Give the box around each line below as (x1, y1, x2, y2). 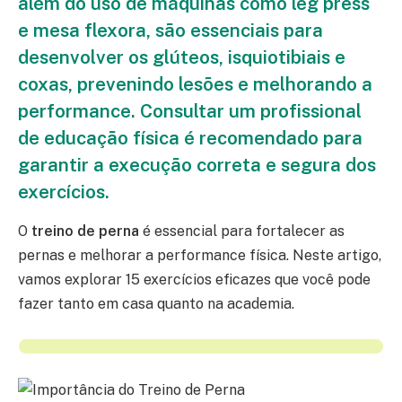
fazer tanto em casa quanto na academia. (18, 295, 294, 313)
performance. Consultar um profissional (18, 99, 362, 122)
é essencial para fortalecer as (139, 223, 345, 240)
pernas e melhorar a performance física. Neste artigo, (18, 247, 381, 265)
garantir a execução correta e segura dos (18, 153, 376, 176)
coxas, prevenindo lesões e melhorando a (18, 72, 372, 95)
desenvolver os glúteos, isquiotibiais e (18, 45, 345, 68)
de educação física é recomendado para (18, 126, 363, 149)
